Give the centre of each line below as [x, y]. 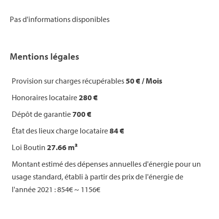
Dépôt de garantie [42, 114]
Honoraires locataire [45, 97]
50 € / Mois [144, 81]
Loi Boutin [29, 147]
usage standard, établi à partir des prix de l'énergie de [98, 176]
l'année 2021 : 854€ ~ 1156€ [56, 189]
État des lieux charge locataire [61, 131]
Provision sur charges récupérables [69, 81]
